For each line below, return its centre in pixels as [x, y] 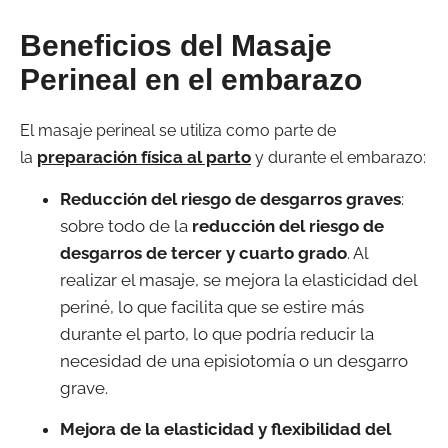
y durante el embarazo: [340, 158]
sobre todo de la [126, 225]
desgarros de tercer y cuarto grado [203, 252]
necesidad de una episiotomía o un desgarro [234, 360]
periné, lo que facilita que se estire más [212, 306]
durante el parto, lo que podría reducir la [217, 333]
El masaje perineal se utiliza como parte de [178, 131]
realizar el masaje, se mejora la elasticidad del [238, 279]
